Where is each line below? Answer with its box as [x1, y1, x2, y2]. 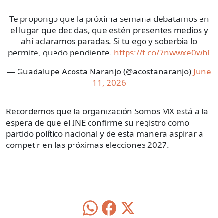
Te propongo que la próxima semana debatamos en [9, 13, 209, 25]
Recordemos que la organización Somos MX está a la [6, 106, 208, 117]
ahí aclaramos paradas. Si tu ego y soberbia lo [21, 36, 197, 47]
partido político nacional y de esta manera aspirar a [6, 128, 203, 140]
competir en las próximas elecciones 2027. [6, 139, 169, 151]
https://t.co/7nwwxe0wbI [114, 47, 210, 58]
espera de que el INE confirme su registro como [6, 117, 189, 128]
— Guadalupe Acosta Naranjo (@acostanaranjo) [7, 66, 193, 77]
